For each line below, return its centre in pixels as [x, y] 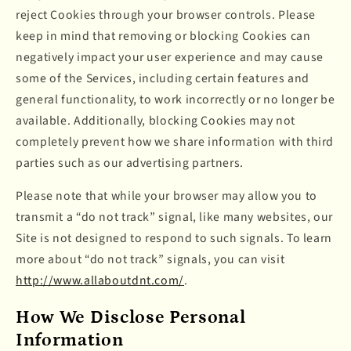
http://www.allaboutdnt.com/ [100, 281]
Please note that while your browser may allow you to [166, 196]
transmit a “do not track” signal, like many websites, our [174, 217]
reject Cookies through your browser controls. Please [166, 14]
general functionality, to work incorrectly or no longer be [175, 99]
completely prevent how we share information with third [175, 141]
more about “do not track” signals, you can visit [150, 260]
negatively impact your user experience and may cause [170, 57]
